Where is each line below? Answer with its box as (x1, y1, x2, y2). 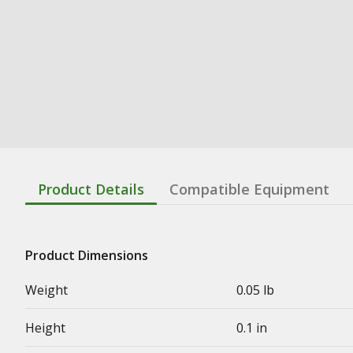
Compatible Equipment (169, 180, 329, 199)
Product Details (38, 180, 144, 199)
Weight (25, 281, 68, 299)
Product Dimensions (25, 247, 148, 264)
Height (25, 319, 65, 336)
